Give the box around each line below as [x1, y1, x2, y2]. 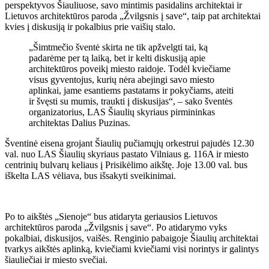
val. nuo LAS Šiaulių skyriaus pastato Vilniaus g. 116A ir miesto [5, 148, 249, 159]
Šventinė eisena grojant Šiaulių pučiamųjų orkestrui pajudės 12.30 [5, 138, 254, 148]
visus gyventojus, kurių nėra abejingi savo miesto [29, 74, 214, 85]
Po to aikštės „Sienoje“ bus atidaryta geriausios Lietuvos [5, 211, 217, 222]
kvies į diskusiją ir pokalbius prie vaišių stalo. [5, 21, 175, 32]
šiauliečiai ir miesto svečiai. [5, 254, 107, 265]
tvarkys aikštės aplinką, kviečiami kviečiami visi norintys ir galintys [5, 243, 259, 254]
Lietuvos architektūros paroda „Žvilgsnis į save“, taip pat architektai [5, 10, 261, 21]
